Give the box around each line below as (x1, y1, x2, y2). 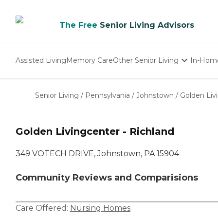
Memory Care (66, 55, 113, 65)
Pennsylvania (85, 91, 130, 100)
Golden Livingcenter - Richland (16, 126, 174, 138)
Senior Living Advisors (100, 20, 194, 30)
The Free (59, 20, 97, 30)
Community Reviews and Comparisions (16, 172, 198, 183)
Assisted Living (16, 55, 66, 65)
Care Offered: (16, 203, 70, 213)
